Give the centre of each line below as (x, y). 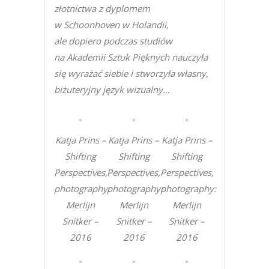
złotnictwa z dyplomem (102, 8)
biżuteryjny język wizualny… (112, 89)
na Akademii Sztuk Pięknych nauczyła (131, 57)
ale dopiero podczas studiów (113, 41)
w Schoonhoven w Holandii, (111, 25)
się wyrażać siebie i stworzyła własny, (131, 73)
